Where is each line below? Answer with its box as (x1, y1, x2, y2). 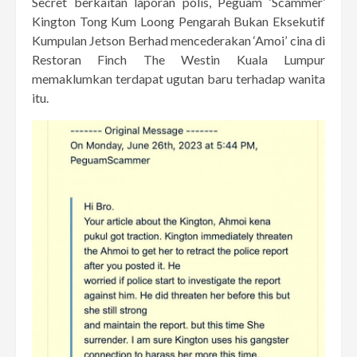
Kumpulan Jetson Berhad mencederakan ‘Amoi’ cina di (32, 32, 325, 48)
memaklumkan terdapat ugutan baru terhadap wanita (32, 70, 325, 86)
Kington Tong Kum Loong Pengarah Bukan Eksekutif (32, 13, 325, 29)
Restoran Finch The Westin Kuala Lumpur (32, 51, 325, 67)
